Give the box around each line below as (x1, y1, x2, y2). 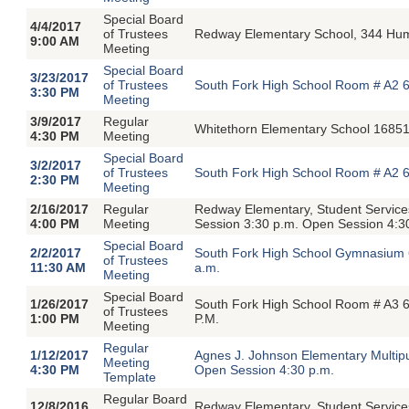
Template (103, 369, 157, 384)
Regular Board (103, 391, 188, 406)
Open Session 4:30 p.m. (194, 362, 335, 377)
